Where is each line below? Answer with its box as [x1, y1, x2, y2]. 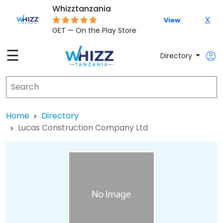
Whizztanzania [52, 3, 111, 14]
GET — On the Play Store [52, 25, 137, 35]
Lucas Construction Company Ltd [18, 122, 148, 133]
